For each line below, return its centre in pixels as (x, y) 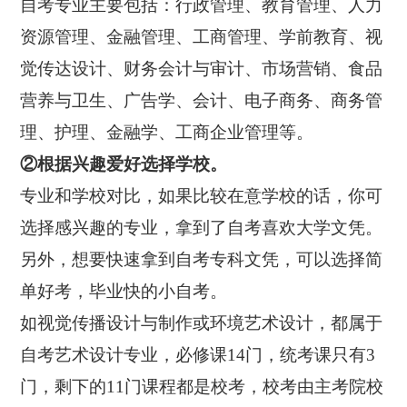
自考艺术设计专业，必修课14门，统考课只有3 (198, 355)
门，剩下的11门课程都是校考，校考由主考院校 (202, 387)
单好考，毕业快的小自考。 (124, 292)
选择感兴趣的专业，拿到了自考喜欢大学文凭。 (202, 228)
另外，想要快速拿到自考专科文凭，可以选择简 (202, 260)
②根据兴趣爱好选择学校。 (124, 164)
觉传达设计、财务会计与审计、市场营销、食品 (202, 69)
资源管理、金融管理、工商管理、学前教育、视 (202, 37)
